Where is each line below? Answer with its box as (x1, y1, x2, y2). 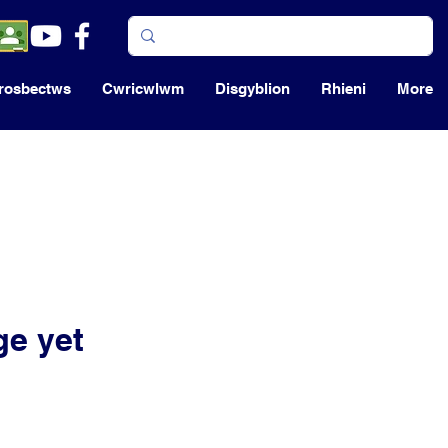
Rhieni (320, 80, 366, 97)
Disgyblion (214, 80, 290, 97)
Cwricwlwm (101, 80, 184, 97)
